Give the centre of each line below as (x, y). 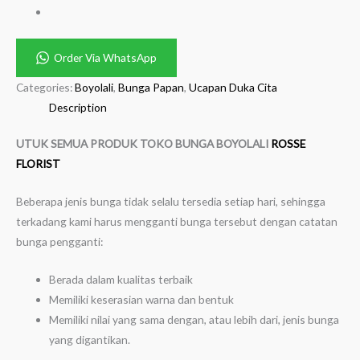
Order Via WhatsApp (105, 58)
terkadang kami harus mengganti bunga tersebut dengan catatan (177, 222)
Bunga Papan (151, 87)
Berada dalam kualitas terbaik (121, 279)
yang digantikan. (90, 340)
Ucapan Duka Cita (233, 87)
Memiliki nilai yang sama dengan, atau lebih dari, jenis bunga (194, 319)
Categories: (45, 87)
